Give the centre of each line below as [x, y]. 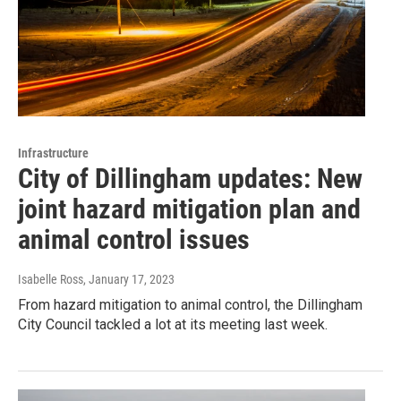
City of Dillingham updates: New [190, 178]
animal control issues [134, 239]
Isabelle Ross [51, 279]
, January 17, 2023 [129, 279]
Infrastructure [53, 153]
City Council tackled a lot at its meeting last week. [173, 324]
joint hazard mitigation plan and [189, 209]
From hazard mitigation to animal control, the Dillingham [190, 304]
